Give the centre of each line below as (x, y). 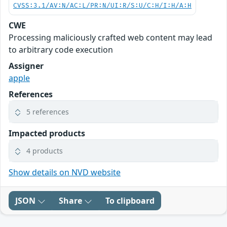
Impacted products (47, 133)
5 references (48, 112)
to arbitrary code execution (61, 50)
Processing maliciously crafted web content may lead (110, 37)
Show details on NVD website (65, 172)
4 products (45, 151)
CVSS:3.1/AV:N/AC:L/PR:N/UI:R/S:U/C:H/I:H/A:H (102, 6)
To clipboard (130, 201)
